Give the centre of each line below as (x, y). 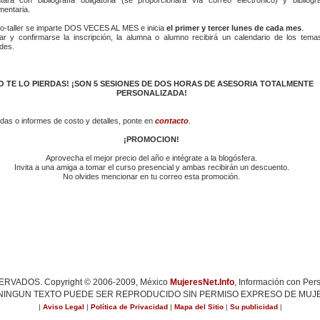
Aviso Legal (63, 306)
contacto (172, 120)
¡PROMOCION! (151, 139)
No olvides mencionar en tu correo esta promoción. (151, 176)
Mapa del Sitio (199, 306)
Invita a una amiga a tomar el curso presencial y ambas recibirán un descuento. (151, 167)
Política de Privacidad (129, 306)
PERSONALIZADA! (151, 92)
